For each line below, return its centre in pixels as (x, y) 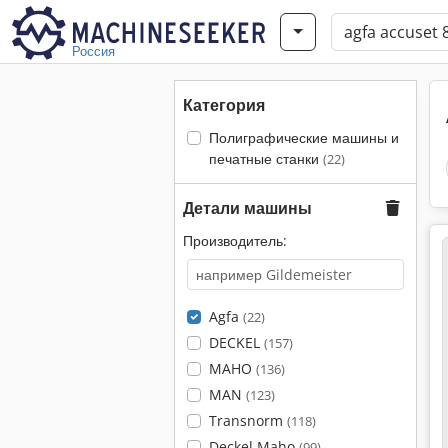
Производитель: (235, 240)
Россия (93, 51)
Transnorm (247, 420)
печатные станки (265, 158)
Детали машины (247, 208)
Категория (224, 105)
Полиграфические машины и (303, 137)
